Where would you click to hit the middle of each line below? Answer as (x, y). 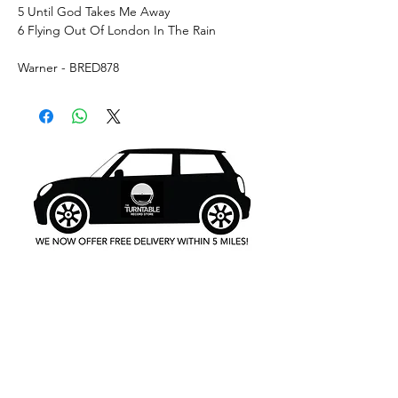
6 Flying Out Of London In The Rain (117, 30)
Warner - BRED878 (68, 67)
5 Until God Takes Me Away (94, 11)
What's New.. (142, 298)
